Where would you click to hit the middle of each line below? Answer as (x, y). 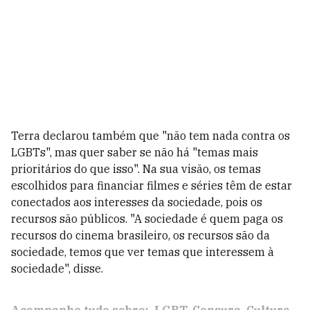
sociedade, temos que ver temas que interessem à (143, 252)
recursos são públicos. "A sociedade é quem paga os (147, 219)
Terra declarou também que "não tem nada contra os (151, 136)
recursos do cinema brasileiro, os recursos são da (140, 235)
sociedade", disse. (57, 268)
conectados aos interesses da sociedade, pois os (137, 202)
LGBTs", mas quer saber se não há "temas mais (135, 152)
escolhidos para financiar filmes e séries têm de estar (152, 185)
